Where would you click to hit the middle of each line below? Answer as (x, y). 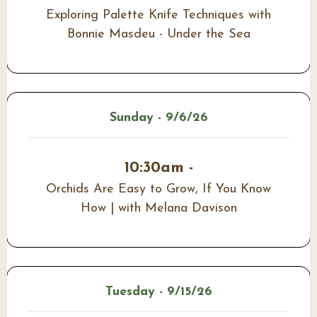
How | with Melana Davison (158, 209)
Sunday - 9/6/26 (158, 118)
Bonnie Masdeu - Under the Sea (158, 34)
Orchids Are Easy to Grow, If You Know (158, 190)
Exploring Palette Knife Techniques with (158, 15)
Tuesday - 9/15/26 (158, 292)
